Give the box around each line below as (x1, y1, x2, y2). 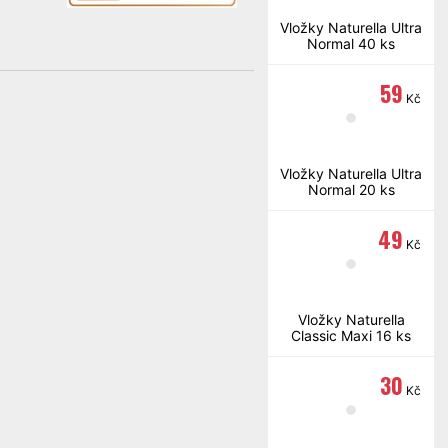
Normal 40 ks (307, 35, 395, 52)
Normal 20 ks (307, 181, 395, 198)
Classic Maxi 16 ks (291, 327, 411, 344)
